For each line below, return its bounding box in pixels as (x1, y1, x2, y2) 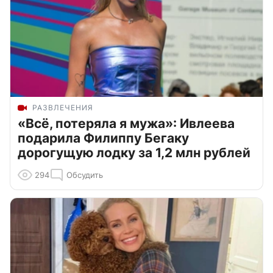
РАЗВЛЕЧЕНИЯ (32, 102, 93, 112)
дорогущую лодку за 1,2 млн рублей (18, 144, 250, 160)
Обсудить (66, 169, 103, 180)
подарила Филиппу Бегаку (18, 130, 189, 146)
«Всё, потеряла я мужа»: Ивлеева (18, 115, 235, 131)
